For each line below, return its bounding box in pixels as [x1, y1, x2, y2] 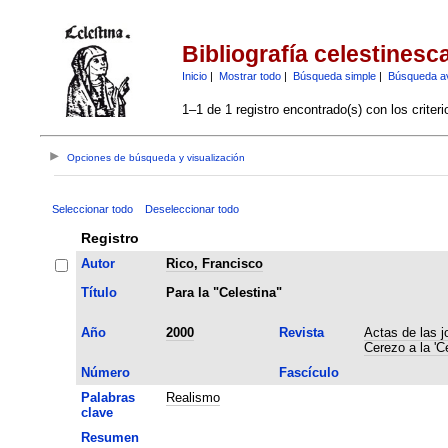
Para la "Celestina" [165, 284, 282, 300]
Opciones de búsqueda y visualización [67, 152, 246, 164]
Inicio [181, 69, 207, 82]
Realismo [165, 389, 220, 405]
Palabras [80, 389, 135, 405]
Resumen [80, 429, 139, 445]
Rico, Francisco [165, 255, 263, 271]
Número [80, 364, 130, 380]
